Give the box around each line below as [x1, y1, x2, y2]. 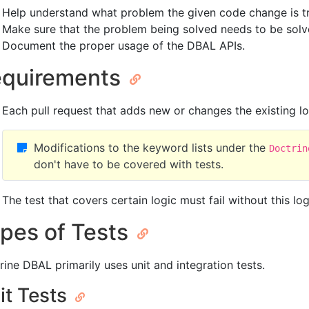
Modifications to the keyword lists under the [34, 141, 269, 155]
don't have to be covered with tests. [34, 157, 223, 172]
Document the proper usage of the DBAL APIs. [2, 39, 245, 53]
